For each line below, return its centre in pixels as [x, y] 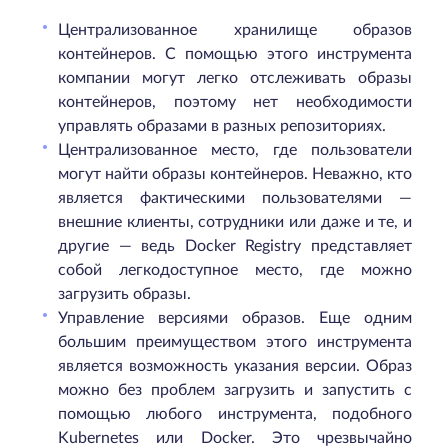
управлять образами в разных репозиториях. [222, 126]
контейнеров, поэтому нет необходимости [235, 102]
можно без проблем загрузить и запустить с [235, 390]
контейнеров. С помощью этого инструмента [235, 54]
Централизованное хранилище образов [235, 30]
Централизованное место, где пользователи [235, 150]
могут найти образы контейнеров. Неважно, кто [235, 174]
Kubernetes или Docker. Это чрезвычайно [235, 438]
